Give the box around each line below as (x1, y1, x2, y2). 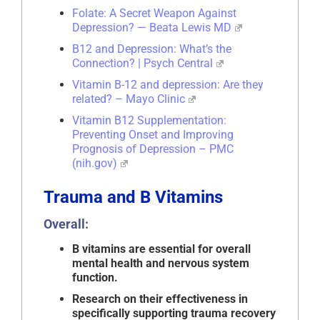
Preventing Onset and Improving (72, 128, 234, 142)
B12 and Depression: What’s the (72, 42, 231, 56)
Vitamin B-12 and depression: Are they (72, 78, 264, 92)
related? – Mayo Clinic (72, 92, 185, 106)
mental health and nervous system (72, 256, 249, 271)
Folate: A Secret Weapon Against (72, 6, 236, 21)
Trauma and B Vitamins (44, 187, 223, 208)
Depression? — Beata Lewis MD (72, 21, 231, 35)
